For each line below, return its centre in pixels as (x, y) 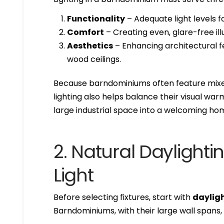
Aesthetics (90, 45)
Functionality (96, 18)
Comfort (85, 32)
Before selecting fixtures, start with (123, 197)
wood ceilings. (94, 59)
